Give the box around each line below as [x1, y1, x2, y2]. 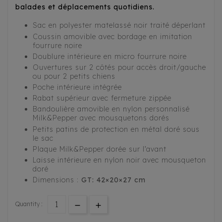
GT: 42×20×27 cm [81, 175, 146, 185]
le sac [33, 133, 54, 143]
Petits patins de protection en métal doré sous [33, 124, 200, 134]
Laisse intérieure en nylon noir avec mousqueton [33, 156, 206, 165]
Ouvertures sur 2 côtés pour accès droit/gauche [33, 62, 206, 72]
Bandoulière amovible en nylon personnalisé [33, 105, 190, 114]
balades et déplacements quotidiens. [15, 2, 155, 12]
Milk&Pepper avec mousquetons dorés [33, 113, 169, 123]
